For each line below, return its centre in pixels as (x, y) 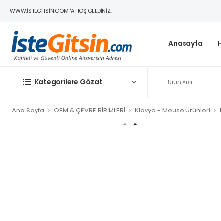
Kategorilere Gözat (68, 82)
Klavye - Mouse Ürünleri (172, 110)
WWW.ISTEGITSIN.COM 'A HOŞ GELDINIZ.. (61, 11)
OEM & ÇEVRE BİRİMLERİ (89, 110)
